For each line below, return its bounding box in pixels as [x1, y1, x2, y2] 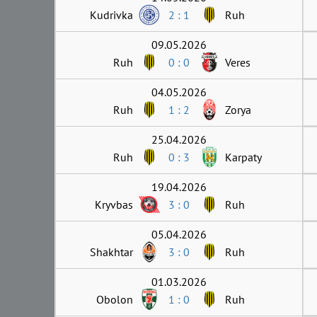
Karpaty [225, 149, 262, 164]
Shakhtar [90, 244, 133, 259]
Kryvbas [95, 197, 133, 212]
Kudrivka [90, 7, 133, 22]
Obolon [96, 292, 133, 306]
